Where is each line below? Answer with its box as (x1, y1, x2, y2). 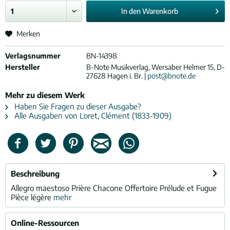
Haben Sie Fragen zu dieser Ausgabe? (12, 102, 141, 111)
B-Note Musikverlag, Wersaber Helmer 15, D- (86, 63, 225, 71)
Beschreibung (11, 169, 60, 178)
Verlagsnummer (5, 51, 61, 60)
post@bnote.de (147, 71, 196, 80)
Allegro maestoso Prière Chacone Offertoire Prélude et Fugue (11, 183, 217, 193)
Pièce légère (11, 193, 53, 202)
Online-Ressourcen (11, 218, 79, 227)
